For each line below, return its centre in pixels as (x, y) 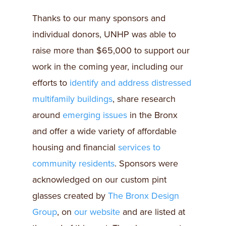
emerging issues (95, 115)
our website (97, 212)
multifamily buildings (72, 99)
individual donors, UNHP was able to (104, 34)
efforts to (51, 83)
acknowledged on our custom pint (99, 180)
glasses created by (70, 196)
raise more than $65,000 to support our (111, 50)
